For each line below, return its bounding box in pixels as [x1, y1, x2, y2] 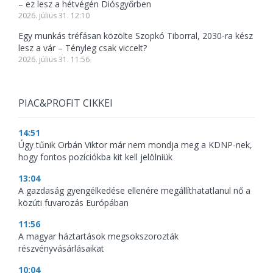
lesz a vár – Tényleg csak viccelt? [18, 42, 147, 54]
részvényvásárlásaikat [18, 243, 104, 254]
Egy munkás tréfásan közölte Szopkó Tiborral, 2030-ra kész [18, 30, 253, 41]
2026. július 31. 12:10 [18, 10, 90, 21]
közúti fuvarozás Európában [18, 197, 129, 208]
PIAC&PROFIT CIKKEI [18, 96, 113, 110]
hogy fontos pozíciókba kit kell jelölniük [18, 151, 172, 163]
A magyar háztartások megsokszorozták [18, 230, 179, 242]
